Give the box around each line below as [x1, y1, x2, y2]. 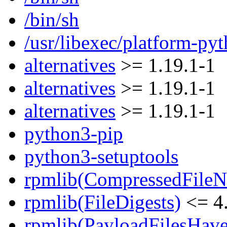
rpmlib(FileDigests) [24, 191, 181, 213]
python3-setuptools [24, 145, 178, 168]
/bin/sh [24, 9, 79, 31]
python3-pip [24, 123, 123, 145]
